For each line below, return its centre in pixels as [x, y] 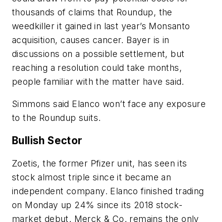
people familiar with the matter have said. [98, 81]
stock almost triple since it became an [92, 177]
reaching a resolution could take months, [97, 67]
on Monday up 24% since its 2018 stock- [97, 205]
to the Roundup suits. [56, 118]
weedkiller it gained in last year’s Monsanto [101, 26]
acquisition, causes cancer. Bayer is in [91, 40]
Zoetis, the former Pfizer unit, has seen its [100, 163]
